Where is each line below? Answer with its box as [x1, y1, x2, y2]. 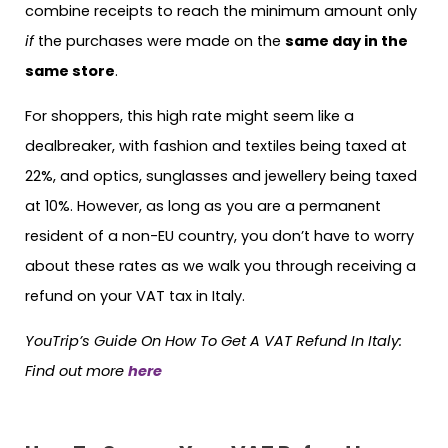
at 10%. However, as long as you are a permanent [25, 195, 381, 216]
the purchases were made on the [34, 31, 285, 52]
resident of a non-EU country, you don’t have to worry [25, 225, 414, 246]
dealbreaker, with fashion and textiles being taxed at [25, 135, 407, 156]
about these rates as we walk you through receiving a [25, 255, 416, 276]
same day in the [285, 31, 408, 52]
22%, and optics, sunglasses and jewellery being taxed [25, 165, 417, 186]
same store [25, 61, 115, 82]
